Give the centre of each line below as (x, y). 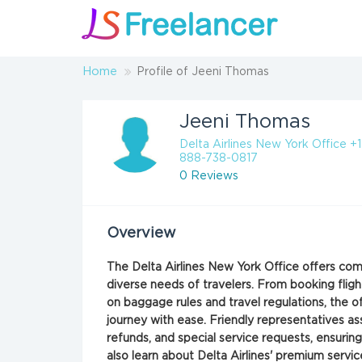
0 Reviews (209, 176)
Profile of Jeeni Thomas (203, 72)
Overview (141, 234)
